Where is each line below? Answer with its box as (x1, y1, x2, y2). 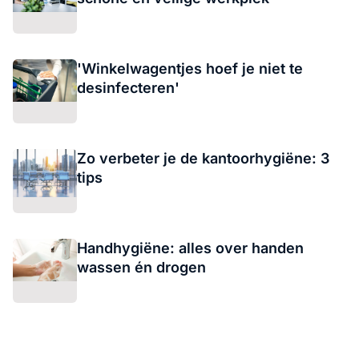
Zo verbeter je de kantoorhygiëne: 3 (77, 149, 329, 167)
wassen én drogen (77, 258, 206, 276)
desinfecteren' (77, 79, 179, 96)
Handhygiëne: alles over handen (77, 239, 304, 256)
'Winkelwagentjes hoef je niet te (77, 59, 303, 77)
